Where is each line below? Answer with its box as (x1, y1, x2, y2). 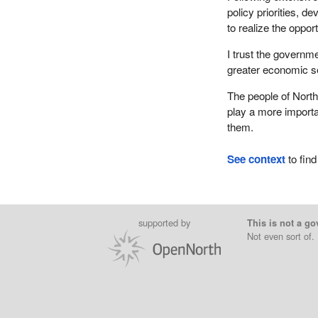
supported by (138, 215, 190, 229)
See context (227, 151, 286, 168)
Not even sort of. (246, 229, 314, 243)
